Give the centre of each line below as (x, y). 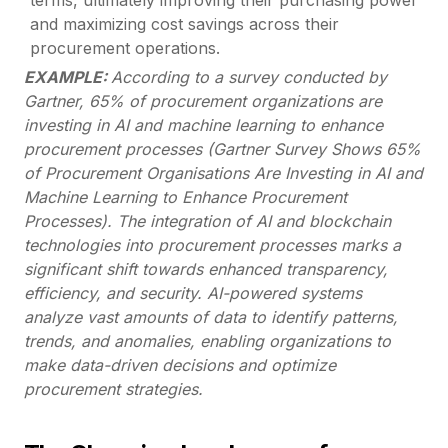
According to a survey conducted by (249, 77)
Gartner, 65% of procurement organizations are (203, 101)
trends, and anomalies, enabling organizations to (207, 341)
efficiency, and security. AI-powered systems (193, 293)
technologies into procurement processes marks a (212, 245)
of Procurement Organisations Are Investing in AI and (223, 173)
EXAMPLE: (67, 77)
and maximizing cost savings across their (185, 24)
